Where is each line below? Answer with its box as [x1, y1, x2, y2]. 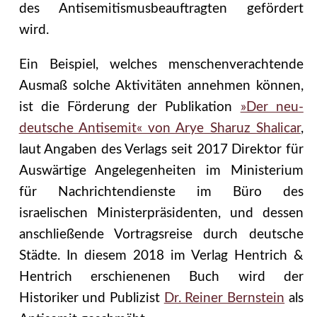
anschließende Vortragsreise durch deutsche [18, 228, 304, 242]
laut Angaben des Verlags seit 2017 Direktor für [18, 143, 304, 157]
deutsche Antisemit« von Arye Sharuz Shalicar [18, 122, 301, 136]
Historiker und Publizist [18, 292, 164, 306]
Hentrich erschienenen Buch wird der [18, 270, 304, 284]
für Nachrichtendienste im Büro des [18, 185, 304, 200]
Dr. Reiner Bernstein [163, 292, 285, 306]
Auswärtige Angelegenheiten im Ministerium [18, 164, 304, 178]
